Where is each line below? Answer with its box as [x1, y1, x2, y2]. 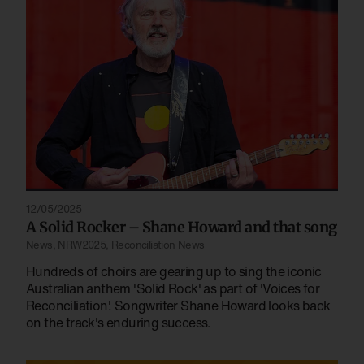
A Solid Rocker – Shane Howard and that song [26, 217, 337, 236]
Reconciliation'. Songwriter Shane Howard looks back [26, 295, 331, 315]
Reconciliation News [111, 236, 205, 253]
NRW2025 [58, 236, 106, 253]
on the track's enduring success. [26, 312, 211, 332]
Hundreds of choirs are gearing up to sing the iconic [26, 261, 322, 281]
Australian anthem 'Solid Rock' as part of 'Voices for [26, 278, 320, 298]
